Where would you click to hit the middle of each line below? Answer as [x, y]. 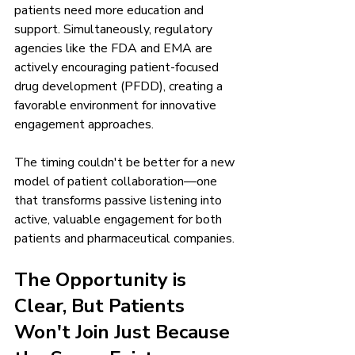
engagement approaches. [84, 125]
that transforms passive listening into [120, 201]
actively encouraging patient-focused [118, 68]
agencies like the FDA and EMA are [115, 49]
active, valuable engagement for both [120, 220]
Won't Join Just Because [124, 332]
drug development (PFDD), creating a [120, 87]
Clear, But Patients [102, 306]
